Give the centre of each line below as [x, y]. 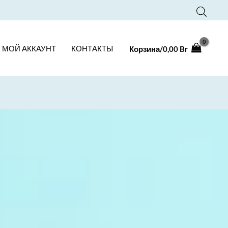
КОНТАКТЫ [92, 48]
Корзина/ [146, 49]
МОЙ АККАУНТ [29, 48]
